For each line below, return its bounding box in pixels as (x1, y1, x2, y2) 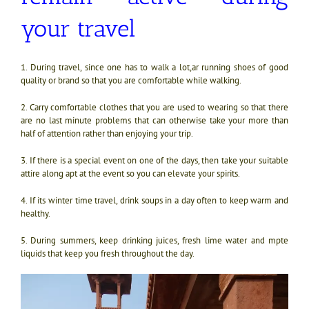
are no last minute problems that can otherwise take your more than (21, 114, 288, 127)
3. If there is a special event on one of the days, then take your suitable (21, 154, 288, 167)
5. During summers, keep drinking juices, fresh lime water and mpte (21, 235, 288, 247)
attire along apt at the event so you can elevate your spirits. (21, 168, 240, 180)
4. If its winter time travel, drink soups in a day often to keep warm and (21, 195, 288, 207)
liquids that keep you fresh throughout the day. (21, 248, 195, 260)
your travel (21, 14, 135, 43)
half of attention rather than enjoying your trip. (21, 128, 193, 140)
